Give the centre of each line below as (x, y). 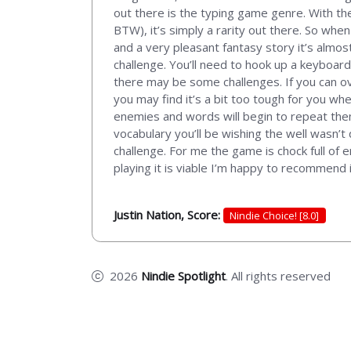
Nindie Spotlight (183, 276)
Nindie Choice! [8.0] (275, 216)
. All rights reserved (278, 276)
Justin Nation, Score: (168, 215)
